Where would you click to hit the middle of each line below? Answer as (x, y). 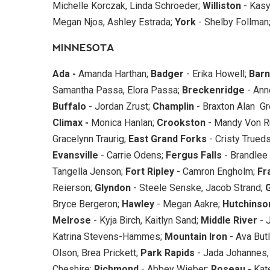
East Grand (153, 139)
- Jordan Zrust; (119, 106)
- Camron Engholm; (216, 171)
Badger (167, 74)
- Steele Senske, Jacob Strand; (198, 187)
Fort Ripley (150, 171)
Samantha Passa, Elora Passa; (117, 90)
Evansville (75, 155)
